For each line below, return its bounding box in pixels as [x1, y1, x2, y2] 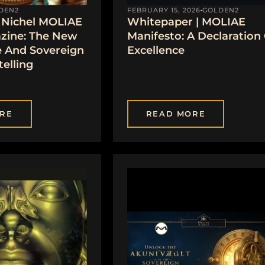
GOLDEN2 [202, 6, 239, 15]
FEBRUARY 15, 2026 [127, 6, 201, 15]
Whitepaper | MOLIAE [127, 15, 245, 29]
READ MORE [146, 109, 206, 119]
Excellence [127, 44, 185, 57]
